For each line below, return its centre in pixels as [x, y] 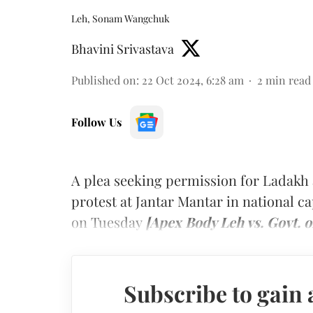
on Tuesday [108, 222]
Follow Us [96, 122]
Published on [104, 80]
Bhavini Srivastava [123, 49]
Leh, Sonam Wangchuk [121, 19]
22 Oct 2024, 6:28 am [193, 80]
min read [288, 80]
